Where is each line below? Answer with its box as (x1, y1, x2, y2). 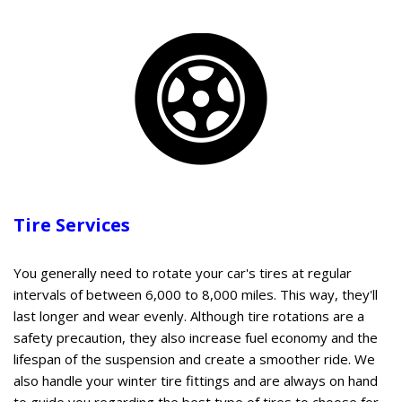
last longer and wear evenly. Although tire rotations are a (13, 306, 364, 325)
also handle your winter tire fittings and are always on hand (13, 371, 378, 389)
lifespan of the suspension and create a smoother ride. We (13, 349, 375, 368)
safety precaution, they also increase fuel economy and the (13, 328, 378, 346)
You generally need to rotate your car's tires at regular (13, 263, 352, 282)
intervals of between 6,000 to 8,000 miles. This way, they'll (13, 284, 378, 303)
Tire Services (13, 212, 135, 237)
